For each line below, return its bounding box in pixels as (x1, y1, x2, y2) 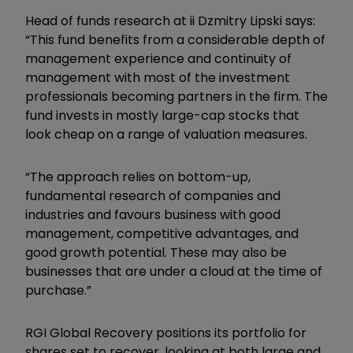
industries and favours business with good (25, 205, 281, 224)
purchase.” (25, 281, 91, 299)
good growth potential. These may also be (25, 243, 287, 262)
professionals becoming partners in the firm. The (25, 87, 328, 106)
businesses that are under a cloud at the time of (25, 262, 322, 281)
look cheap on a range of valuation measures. (25, 124, 307, 143)
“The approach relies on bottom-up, (25, 167, 251, 186)
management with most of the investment (25, 68, 290, 87)
